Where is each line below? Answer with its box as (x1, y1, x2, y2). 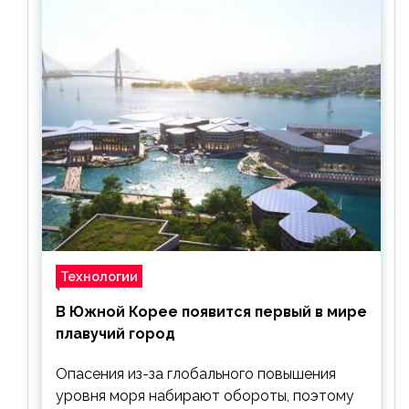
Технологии (60, 268, 138, 285)
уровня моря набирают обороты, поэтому (56, 387, 354, 405)
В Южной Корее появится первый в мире (56, 303, 367, 321)
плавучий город (56, 325, 175, 343)
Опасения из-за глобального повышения (56, 365, 336, 383)
